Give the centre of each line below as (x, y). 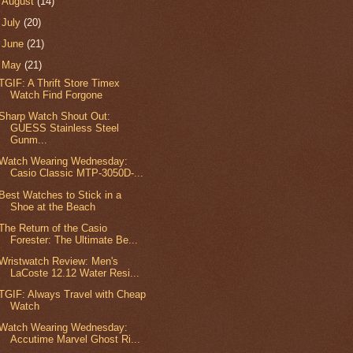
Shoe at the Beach (53, 206)
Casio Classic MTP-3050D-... (77, 173)
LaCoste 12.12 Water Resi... (75, 273)
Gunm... (29, 140)
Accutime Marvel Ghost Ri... (76, 340)
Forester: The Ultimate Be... (74, 240)
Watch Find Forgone (57, 95)
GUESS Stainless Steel (65, 128)
